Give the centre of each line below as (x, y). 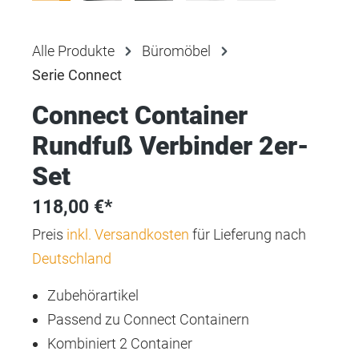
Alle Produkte (73, 50)
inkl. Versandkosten (128, 234)
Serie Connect (77, 75)
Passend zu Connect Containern (149, 319)
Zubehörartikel (93, 295)
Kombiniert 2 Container (120, 343)
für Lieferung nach (248, 234)
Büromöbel (176, 50)
